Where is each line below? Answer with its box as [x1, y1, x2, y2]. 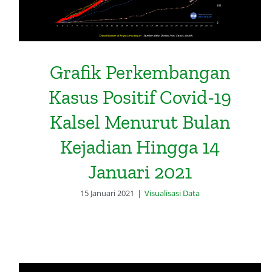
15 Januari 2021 [80, 188, 135, 199]
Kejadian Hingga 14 [60, 135, 220, 159]
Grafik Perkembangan [50, 61, 231, 84]
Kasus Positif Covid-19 [49, 86, 232, 109]
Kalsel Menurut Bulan [50, 110, 231, 134]
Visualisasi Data [144, 188, 200, 199]
